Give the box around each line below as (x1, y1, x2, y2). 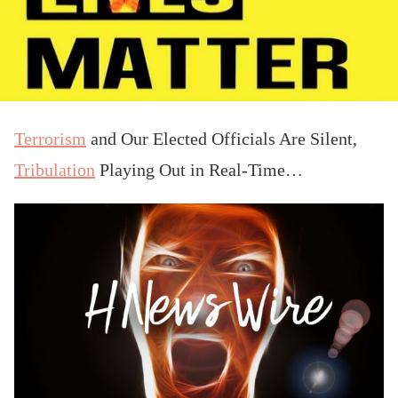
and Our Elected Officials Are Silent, (86, 128, 357, 148)
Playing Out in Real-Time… (95, 159, 303, 179)
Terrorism (14, 128, 86, 148)
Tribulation (14, 159, 95, 179)
